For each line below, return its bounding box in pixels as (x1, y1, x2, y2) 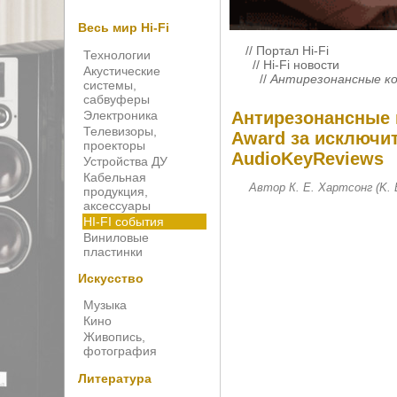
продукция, (83, 183, 148, 198)
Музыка (83, 298, 127, 313)
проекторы (83, 137, 145, 152)
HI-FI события (83, 214, 164, 229)
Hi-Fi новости (263, 57, 339, 72)
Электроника (83, 107, 158, 122)
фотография (83, 344, 157, 359)
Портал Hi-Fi (256, 43, 329, 58)
